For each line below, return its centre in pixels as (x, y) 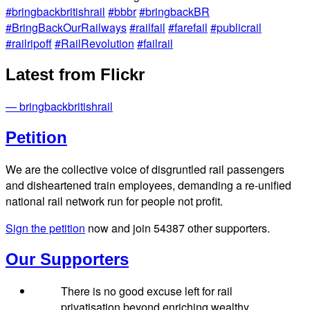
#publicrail (236, 28)
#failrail (155, 44)
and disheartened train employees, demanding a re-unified (148, 185)
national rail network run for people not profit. (114, 201)
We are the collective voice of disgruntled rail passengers (145, 169)
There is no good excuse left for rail (147, 291)
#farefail (188, 28)
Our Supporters (67, 259)
